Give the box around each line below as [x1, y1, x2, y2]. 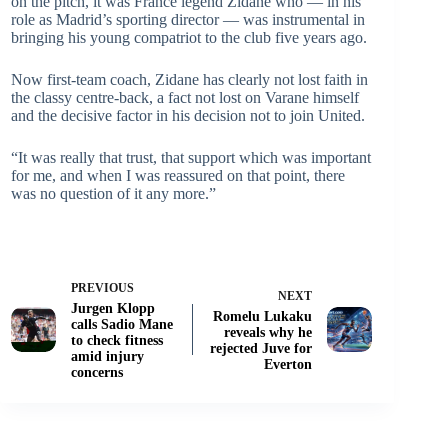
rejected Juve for [210, 340, 313, 356]
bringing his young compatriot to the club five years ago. [11, 28, 367, 46]
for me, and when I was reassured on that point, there [11, 166, 345, 184]
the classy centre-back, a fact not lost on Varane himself [11, 88, 359, 106]
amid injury [71, 348, 144, 364]
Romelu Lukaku [213, 308, 313, 324]
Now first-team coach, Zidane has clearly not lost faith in [11, 70, 368, 88]
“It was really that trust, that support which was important [11, 148, 371, 166]
